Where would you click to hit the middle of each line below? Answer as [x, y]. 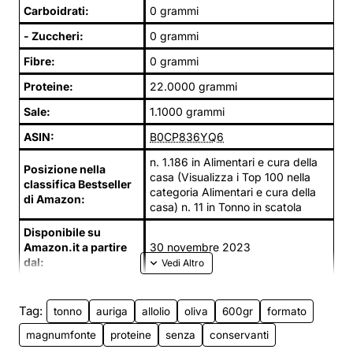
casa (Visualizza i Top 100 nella [230, 176]
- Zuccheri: [54, 35]
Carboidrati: [56, 10]
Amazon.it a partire [75, 247]
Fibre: [39, 61]
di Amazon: [54, 199]
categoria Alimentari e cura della [233, 191]
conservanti [239, 334]
